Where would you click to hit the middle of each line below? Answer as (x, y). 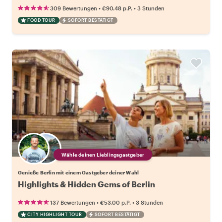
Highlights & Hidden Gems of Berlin (86, 184)
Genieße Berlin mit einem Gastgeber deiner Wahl (79, 172)
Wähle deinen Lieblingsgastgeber (103, 154)
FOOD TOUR (41, 20)
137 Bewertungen (73, 202)
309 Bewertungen (74, 8)
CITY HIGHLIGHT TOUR (55, 214)
